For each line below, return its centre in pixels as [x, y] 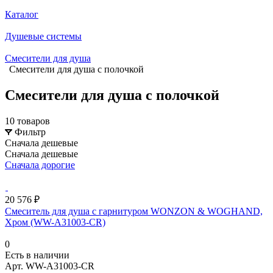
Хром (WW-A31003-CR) [55, 222]
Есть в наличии [37, 255]
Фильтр [30, 132]
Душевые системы [43, 36]
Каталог [22, 14]
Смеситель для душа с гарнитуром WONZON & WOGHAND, [134, 211]
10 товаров [27, 121]
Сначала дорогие [40, 165]
